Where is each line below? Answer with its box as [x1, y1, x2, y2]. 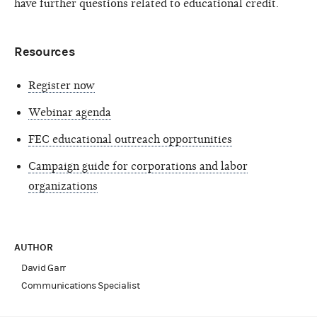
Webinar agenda [28, 105, 111, 119]
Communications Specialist [21, 279, 140, 292]
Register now [28, 79, 95, 92]
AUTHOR [14, 241, 56, 253]
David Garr [21, 262, 66, 274]
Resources [14, 44, 75, 59]
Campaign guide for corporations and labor [28, 159, 248, 173]
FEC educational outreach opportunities [28, 132, 232, 146]
